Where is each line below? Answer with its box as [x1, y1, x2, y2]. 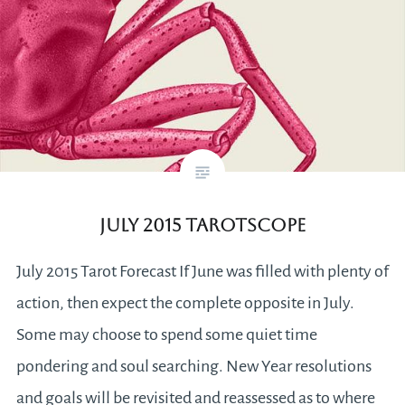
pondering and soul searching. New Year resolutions [15, 357, 372, 376]
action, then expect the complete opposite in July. [15, 294, 354, 313]
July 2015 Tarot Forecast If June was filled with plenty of [15, 262, 389, 281]
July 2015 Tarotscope [99, 214, 306, 237]
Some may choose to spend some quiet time [15, 325, 317, 344]
